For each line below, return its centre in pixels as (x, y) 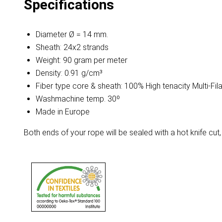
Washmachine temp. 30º (78, 99)
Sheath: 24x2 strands (72, 48)
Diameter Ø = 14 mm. (72, 35)
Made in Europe (63, 112)
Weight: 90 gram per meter (82, 60)
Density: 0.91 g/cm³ (69, 73)
